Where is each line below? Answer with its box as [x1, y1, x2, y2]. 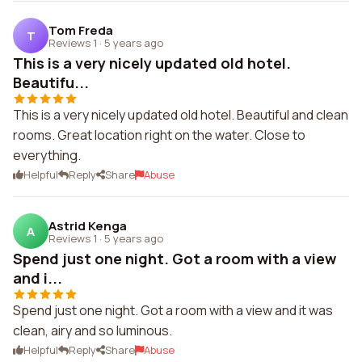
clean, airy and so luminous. [13, 322, 172, 339]
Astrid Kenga [48, 217, 127, 234]
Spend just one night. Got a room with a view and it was [13, 301, 333, 319]
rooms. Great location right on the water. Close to [13, 126, 305, 144]
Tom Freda [48, 21, 113, 39]
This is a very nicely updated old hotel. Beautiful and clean [13, 106, 348, 124]
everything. [13, 146, 81, 164]
